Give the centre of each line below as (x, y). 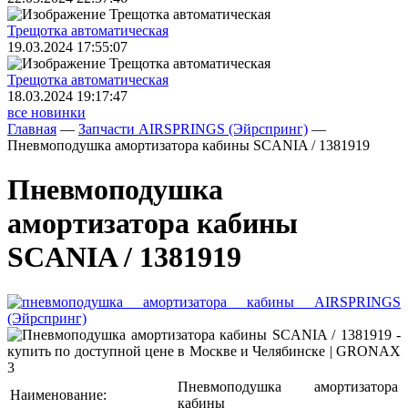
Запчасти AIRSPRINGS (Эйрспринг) (193, 129)
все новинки (46, 112)
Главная (32, 129)
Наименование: (58, 394)
